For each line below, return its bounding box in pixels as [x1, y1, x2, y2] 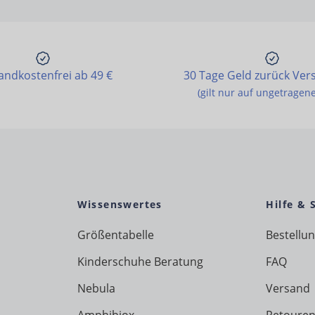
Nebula [77, 281, 115, 297]
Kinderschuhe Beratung [77, 254, 203, 270]
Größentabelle [77, 227, 154, 243]
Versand [266, 281, 311, 297]
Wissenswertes [77, 198, 162, 212]
